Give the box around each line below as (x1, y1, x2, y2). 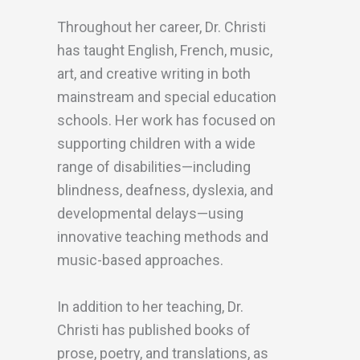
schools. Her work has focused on (57, 112, 276, 129)
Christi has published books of (57, 321, 251, 338)
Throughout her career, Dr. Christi (57, 18, 266, 35)
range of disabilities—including (57, 158, 251, 175)
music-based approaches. (57, 252, 223, 268)
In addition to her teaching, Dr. (57, 298, 243, 315)
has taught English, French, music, (57, 42, 272, 59)
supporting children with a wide (57, 135, 256, 152)
